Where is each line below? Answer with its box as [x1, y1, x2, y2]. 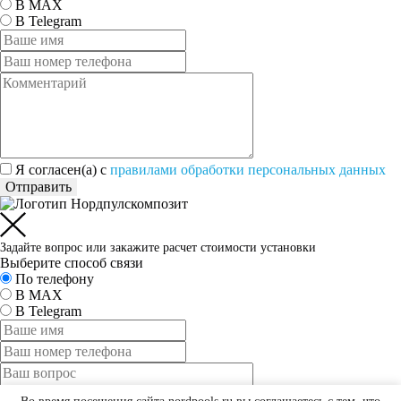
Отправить [5, 179, 72, 195]
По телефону [15, 271, 94, 287]
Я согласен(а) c [15, 162, 110, 178]
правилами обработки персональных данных [110, 162, 386, 178]
